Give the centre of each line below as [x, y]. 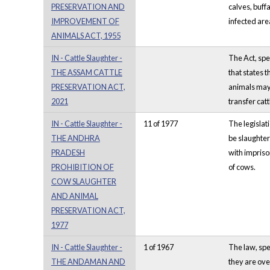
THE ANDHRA [75, 138]
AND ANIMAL [74, 196]
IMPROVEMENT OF [85, 21]
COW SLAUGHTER [83, 182]
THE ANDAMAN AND [88, 262]
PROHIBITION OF [82, 167]
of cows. [242, 167]
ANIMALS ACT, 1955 [86, 36]
